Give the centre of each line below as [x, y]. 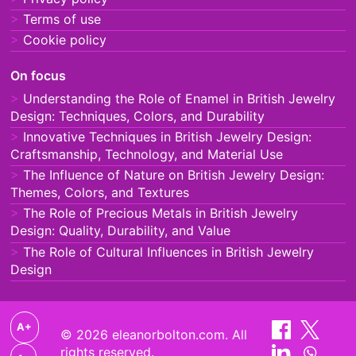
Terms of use [62, 19]
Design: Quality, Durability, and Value [120, 231]
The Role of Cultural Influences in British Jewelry [168, 252]
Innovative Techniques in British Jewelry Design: [167, 136]
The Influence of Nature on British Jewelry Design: [173, 175]
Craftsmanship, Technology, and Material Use [146, 154]
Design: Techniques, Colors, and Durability [137, 116]
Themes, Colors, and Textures [99, 193]
